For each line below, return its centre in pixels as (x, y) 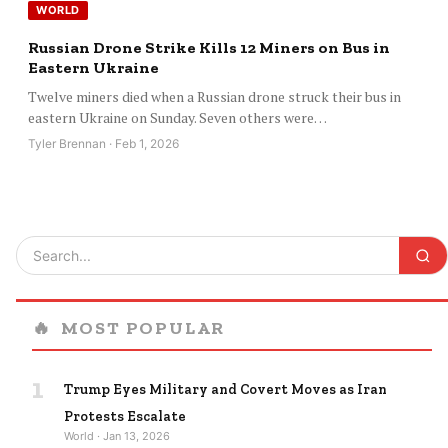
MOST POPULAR (140, 328)
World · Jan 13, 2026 (117, 436)
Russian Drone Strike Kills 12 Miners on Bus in (209, 48)
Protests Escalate (125, 417)
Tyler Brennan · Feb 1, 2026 (103, 144)
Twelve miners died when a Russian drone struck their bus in (214, 97)
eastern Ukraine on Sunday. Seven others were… (177, 118)
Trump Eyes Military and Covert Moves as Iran (225, 390)
